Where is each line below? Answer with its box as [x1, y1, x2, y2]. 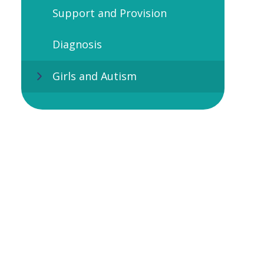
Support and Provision [52, 5, 167, 20]
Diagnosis [52, 37, 102, 52]
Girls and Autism [52, 69, 137, 84]
